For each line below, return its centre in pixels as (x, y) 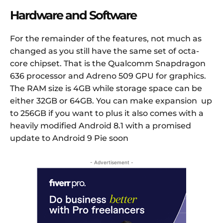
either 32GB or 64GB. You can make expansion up (111, 101)
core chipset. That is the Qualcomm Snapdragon (108, 64)
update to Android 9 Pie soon (69, 138)
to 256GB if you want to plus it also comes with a (107, 113)
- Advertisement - (111, 163)
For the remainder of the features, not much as (106, 39)
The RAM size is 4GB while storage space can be (106, 89)
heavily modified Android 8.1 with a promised (101, 126)
